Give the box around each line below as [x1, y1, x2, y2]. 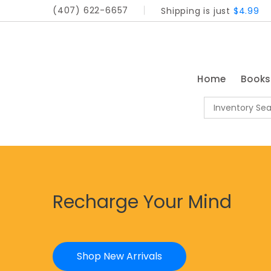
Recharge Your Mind [53, 189, 232, 215]
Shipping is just [161, 4, 233, 17]
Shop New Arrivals [77, 249, 162, 263]
